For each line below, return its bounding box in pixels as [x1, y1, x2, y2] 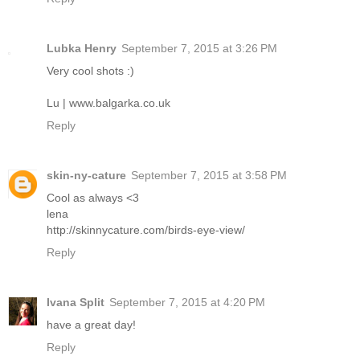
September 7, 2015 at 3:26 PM [121, 41, 277, 55]
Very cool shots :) [47, 63, 134, 77]
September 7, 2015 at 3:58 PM [131, 168, 287, 182]
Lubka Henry [47, 41, 117, 55]
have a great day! [47, 317, 136, 331]
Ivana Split [47, 295, 104, 309]
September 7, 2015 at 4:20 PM [109, 295, 265, 309]
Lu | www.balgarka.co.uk [47, 96, 170, 109]
